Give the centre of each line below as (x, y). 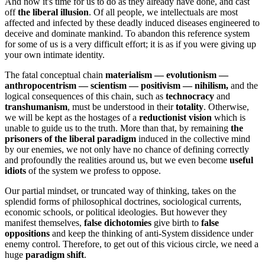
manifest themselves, (44, 222)
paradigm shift (55, 254)
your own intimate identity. (55, 54)
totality (190, 106)
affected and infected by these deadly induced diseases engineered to (132, 22)
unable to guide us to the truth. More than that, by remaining (118, 128)
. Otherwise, (226, 106)
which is (229, 117)
